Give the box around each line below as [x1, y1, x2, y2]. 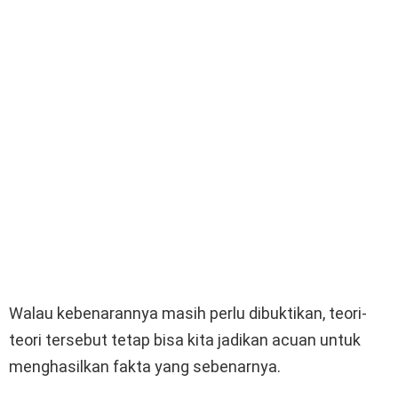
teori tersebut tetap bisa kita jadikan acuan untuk [9, 330, 361, 350]
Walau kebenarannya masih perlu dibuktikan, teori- [9, 304, 367, 323]
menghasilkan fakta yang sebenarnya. [9, 357, 281, 377]
